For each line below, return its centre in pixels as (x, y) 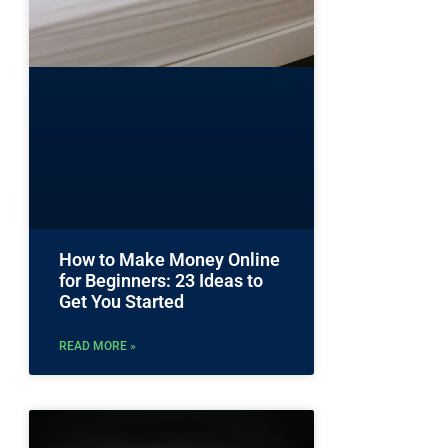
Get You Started (121, 302)
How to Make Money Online (169, 260)
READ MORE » (97, 346)
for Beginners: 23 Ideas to (161, 281)
